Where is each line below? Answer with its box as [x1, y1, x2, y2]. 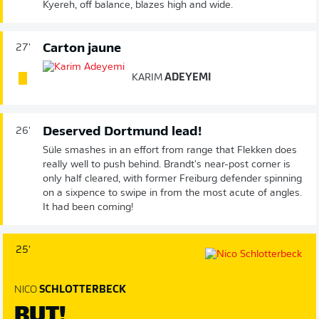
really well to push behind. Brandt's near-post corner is [43, 159, 291, 170]
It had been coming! [43, 202, 134, 213]
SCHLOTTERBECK [37, 285, 126, 296]
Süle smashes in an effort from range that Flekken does [43, 145, 297, 156]
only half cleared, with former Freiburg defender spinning [43, 174, 302, 184]
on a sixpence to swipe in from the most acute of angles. [43, 188, 302, 199]
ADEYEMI [162, 73, 211, 83]
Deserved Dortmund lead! [43, 125, 202, 139]
